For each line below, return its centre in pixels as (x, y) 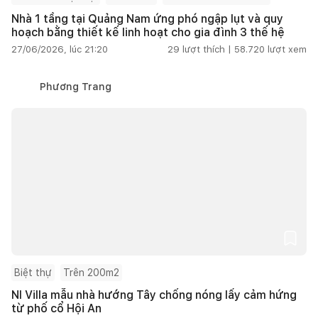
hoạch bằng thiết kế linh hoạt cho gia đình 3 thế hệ (148, 32)
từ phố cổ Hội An (56, 308)
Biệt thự (33, 272)
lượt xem (287, 49)
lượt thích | (207, 49)
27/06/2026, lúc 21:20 (60, 49)
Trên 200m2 (91, 272)
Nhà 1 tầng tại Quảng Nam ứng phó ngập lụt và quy (147, 18)
